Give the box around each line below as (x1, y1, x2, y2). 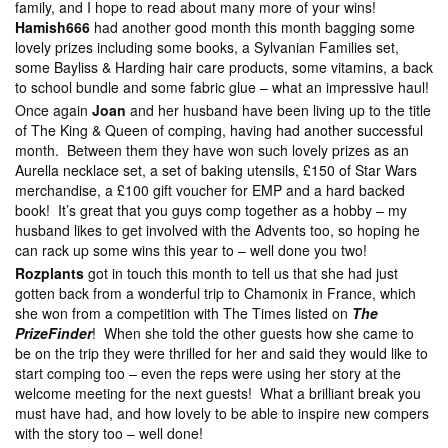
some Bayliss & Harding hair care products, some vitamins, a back (15, 57, 433, 77)
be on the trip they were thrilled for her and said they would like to (15, 343, 428, 363)
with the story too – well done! (15, 423, 203, 443)
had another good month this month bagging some (90, 17, 415, 37)
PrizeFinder (15, 323, 92, 343)
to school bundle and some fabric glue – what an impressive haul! (15, 77, 433, 97)
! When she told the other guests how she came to (92, 323, 414, 343)
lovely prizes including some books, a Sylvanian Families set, (15, 37, 399, 57)
